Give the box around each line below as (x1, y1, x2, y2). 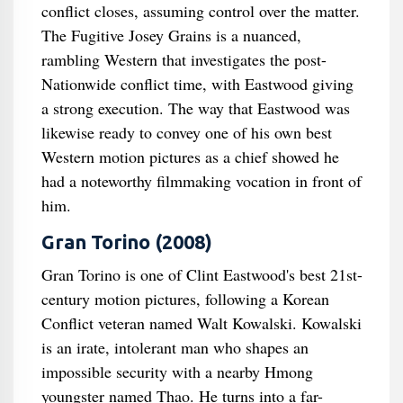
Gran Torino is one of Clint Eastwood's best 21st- (40, 264, 363, 285)
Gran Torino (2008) (40, 231, 212, 253)
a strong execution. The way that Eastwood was (40, 97, 350, 119)
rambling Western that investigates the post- (40, 49, 327, 70)
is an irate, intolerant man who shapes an (40, 336, 309, 358)
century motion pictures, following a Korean (40, 288, 329, 309)
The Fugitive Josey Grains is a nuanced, (40, 24, 301, 46)
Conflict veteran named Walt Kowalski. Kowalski (40, 312, 362, 334)
